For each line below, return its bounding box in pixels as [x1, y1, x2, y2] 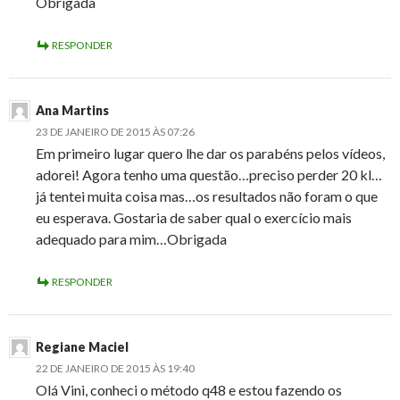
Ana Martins [36, 103, 109, 119]
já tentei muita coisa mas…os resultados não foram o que [36, 187, 378, 205]
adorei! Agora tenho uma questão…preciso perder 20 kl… [36, 166, 382, 184]
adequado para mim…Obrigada [36, 230, 227, 248]
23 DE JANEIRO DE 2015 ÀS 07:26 [36, 125, 195, 139]
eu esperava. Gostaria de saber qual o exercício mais [36, 209, 352, 227]
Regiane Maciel [36, 339, 129, 355]
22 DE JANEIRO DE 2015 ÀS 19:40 [36, 362, 195, 376]
